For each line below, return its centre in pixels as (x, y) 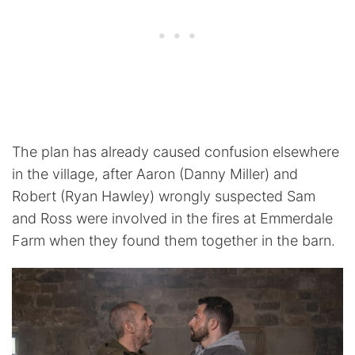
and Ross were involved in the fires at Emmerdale (172, 218)
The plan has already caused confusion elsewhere (176, 151)
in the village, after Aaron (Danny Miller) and (155, 174)
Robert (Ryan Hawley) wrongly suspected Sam (164, 196)
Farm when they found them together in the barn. (174, 240)
